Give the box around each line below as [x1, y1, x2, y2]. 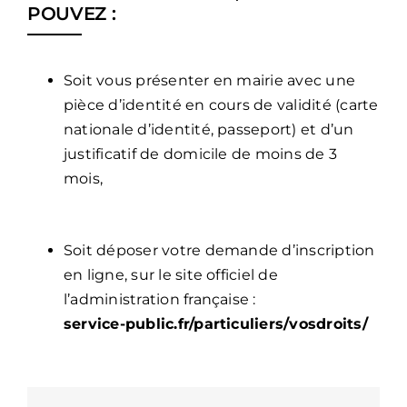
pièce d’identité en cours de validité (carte [63, 96, 379, 114]
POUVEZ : [26, 3, 116, 25]
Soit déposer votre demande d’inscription [63, 242, 375, 260]
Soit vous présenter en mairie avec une [63, 72, 356, 90]
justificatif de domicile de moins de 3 [63, 145, 338, 164]
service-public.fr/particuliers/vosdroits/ [63, 315, 368, 333]
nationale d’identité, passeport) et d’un [63, 121, 354, 139]
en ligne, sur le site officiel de [63, 266, 278, 284]
